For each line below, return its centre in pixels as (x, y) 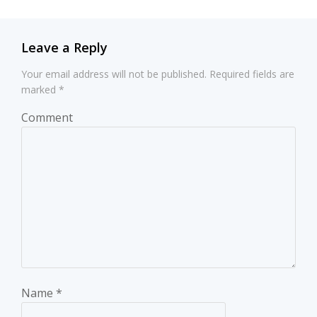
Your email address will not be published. (114, 74)
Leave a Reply (64, 47)
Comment (47, 117)
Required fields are (250, 74)
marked (40, 90)
